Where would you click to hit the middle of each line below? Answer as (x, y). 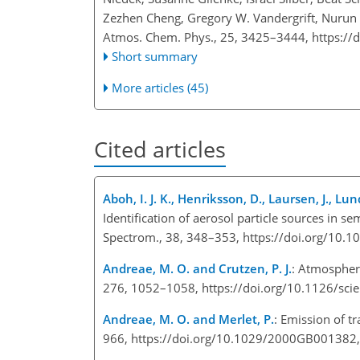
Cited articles (160, 149)
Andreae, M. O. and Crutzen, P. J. (197, 268)
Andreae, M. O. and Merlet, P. (188, 319)
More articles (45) (160, 87)
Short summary (155, 56)
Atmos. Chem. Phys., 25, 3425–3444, (207, 37)
